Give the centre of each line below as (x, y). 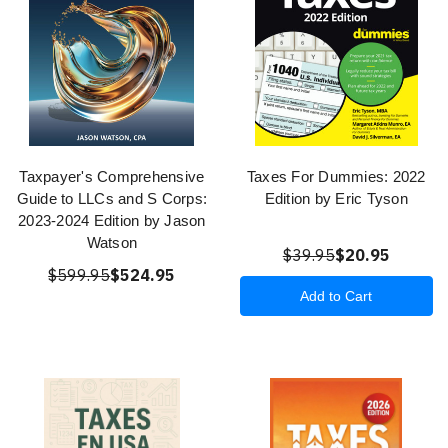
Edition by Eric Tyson (336, 199)
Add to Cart (336, 296)
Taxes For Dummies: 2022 (336, 177)
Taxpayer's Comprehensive (112, 177)
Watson (111, 243)
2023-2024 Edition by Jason (112, 221)
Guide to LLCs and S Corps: (111, 199)
